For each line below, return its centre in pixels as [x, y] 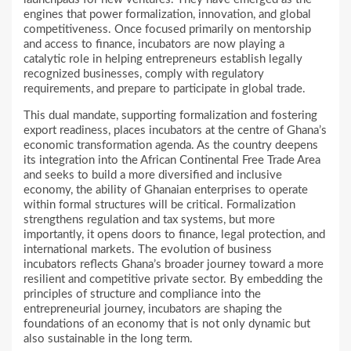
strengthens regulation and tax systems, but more [149, 220]
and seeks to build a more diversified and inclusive [153, 175]
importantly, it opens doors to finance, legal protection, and [174, 235]
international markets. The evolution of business [148, 250]
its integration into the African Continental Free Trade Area [172, 161]
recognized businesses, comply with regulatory [144, 74]
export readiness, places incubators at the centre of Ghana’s [175, 131]
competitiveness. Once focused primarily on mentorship [167, 30]
